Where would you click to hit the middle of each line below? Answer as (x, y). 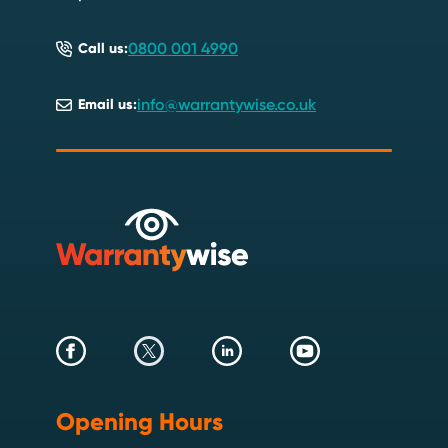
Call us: (103, 48)
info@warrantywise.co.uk (226, 104)
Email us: (107, 104)
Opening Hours (139, 421)
